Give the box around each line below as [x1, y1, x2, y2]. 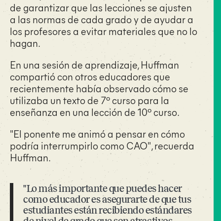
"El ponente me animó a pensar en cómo [10, 127, 185, 140]
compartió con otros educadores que [10, 70, 170, 83]
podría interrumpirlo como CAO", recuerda [10, 139, 194, 152]
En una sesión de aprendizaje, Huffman [10, 58, 179, 71]
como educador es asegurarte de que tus [23, 194, 191, 205]
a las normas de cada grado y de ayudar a [10, 12, 193, 26]
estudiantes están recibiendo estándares [23, 205, 192, 216]
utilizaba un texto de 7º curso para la [10, 93, 169, 107]
